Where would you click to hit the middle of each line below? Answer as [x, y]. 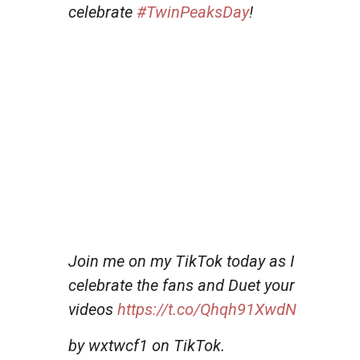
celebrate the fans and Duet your [182, 285]
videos [93, 309]
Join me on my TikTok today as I [181, 261]
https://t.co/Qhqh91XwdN [207, 309]
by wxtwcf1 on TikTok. [147, 345]
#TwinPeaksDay [193, 12]
